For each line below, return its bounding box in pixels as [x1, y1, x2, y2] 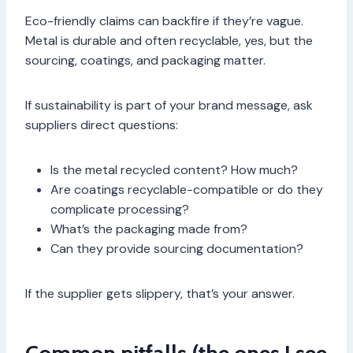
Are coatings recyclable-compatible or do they [50, 181, 323, 199]
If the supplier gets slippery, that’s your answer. [25, 285, 295, 303]
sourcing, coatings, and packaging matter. [25, 52, 266, 69]
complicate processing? [50, 201, 189, 218]
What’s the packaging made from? [50, 221, 247, 238]
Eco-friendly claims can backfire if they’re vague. [25, 13, 303, 30]
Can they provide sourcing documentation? [50, 240, 303, 258]
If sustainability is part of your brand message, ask [25, 97, 313, 114]
